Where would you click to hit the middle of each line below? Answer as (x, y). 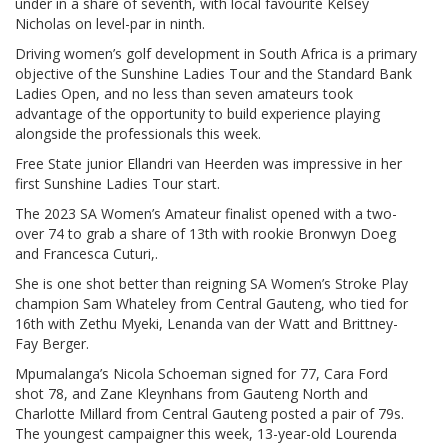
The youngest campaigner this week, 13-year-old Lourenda (206, 433)
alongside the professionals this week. (138, 133)
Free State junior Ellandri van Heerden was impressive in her (208, 163)
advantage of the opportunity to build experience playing (197, 113)
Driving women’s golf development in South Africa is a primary (216, 53)
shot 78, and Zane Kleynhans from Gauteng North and (191, 393)
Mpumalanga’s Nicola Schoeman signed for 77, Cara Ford (201, 373)
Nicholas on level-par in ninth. (110, 23)
